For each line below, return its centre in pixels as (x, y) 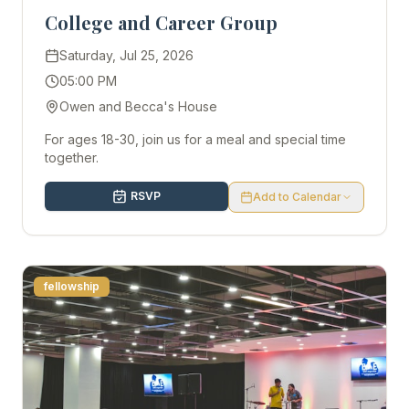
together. (72, 157)
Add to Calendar (297, 197)
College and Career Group (161, 22)
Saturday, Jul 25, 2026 (126, 55)
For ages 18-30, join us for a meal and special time (195, 139)
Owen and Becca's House (138, 106)
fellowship (72, 286)
